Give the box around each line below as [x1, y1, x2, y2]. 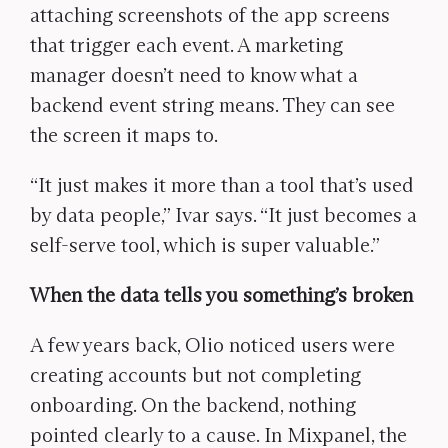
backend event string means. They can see [30, 93, 395, 117]
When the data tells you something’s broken [30, 283, 413, 307]
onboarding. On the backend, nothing [30, 393, 356, 417]
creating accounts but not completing [30, 363, 361, 387]
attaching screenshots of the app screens [30, 3, 390, 27]
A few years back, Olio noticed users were [30, 333, 395, 357]
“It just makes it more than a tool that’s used [30, 173, 414, 197]
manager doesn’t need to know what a [30, 63, 358, 87]
